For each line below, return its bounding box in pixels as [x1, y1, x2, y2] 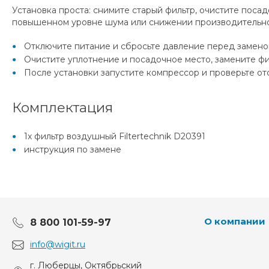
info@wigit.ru [30, 239, 85, 250]
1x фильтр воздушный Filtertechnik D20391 [24, 130, 205, 142]
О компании [204, 216, 265, 227]
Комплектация [12, 98, 113, 116]
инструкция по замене [24, 144, 121, 155]
